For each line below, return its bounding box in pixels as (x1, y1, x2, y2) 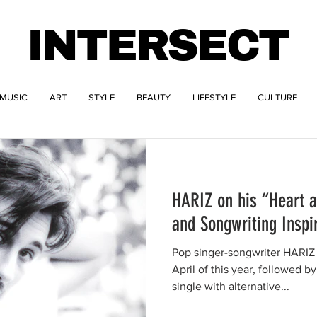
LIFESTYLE (192, 92, 236, 103)
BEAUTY (137, 92, 171, 103)
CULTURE (258, 92, 297, 103)
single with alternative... (172, 280, 289, 292)
